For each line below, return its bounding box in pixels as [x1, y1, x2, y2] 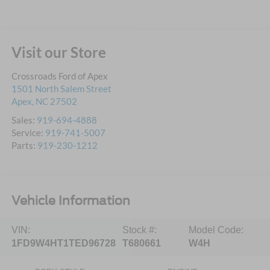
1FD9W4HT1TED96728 [11, 238, 116, 249]
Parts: [11, 140, 37, 151]
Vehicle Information [11, 193, 130, 208]
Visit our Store [11, 43, 106, 61]
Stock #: [122, 225, 157, 236]
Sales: [11, 115, 37, 126]
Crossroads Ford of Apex [11, 71, 108, 82]
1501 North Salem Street [11, 83, 111, 95]
